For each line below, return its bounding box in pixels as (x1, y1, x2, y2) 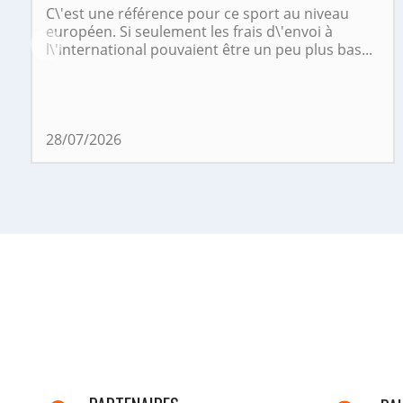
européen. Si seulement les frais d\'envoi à (45, 22, 333, 42)
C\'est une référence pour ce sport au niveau (45, 4, 349, 24)
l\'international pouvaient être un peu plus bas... (45, 40, 372, 60)
